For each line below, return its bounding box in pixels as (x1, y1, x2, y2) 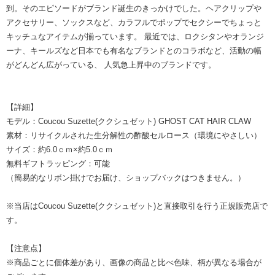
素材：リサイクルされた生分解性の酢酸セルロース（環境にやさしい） (6, 131, 261, 141)
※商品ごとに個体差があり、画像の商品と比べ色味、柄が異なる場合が (6, 258, 261, 268)
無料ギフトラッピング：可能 (6, 159, 110, 169)
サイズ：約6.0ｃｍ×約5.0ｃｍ (6, 145, 113, 155)
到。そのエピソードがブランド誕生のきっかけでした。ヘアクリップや (6, 4, 261, 14)
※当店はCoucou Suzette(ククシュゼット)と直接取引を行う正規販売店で (6, 201, 268, 211)
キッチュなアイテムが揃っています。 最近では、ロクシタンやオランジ (6, 32, 264, 42)
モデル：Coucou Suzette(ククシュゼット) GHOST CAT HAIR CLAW (6, 117, 251, 126)
